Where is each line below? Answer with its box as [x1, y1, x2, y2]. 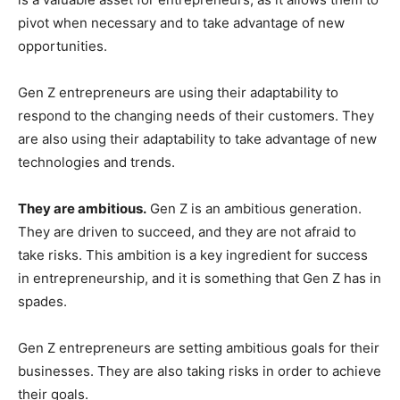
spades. [18, 292, 67, 310]
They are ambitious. [18, 199, 146, 217]
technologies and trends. [18, 153, 175, 171]
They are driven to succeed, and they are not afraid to [18, 222, 356, 240]
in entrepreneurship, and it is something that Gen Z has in [18, 269, 381, 287]
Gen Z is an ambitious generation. [146, 199, 362, 217]
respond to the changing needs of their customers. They [18, 106, 374, 124]
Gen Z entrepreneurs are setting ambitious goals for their [18, 338, 379, 356]
